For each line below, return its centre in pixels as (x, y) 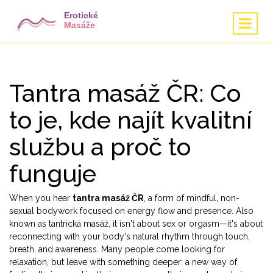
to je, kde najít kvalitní (130, 120)
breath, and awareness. (54, 249)
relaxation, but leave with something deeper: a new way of (123, 262)
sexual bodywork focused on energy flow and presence (120, 211)
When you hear (41, 198)
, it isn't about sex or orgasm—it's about (186, 224)
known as (29, 224)
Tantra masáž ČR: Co (125, 93)
